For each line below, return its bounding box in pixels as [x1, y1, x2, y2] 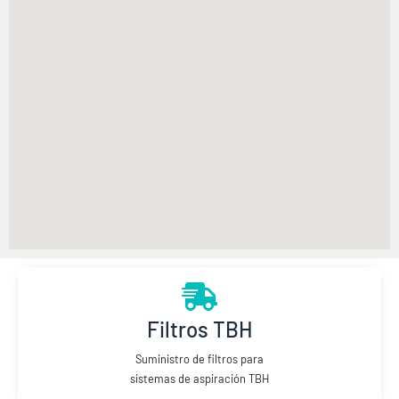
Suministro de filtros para [135, 352, 264, 367]
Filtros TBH [147, 316, 252, 343]
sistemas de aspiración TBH [130, 371, 269, 387]
